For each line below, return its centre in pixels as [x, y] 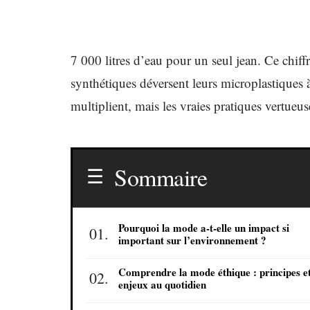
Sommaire [161, 177]
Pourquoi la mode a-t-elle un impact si [204, 228]
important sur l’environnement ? [192, 240]
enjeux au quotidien [162, 284]
